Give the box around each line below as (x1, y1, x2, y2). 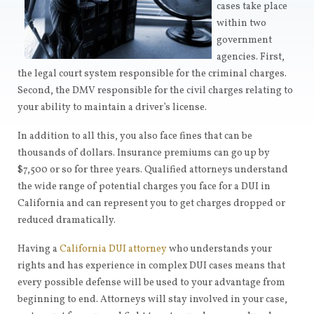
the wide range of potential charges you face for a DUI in (18, 180, 271, 193)
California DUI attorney (60, 243, 167, 256)
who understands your (167, 243, 272, 256)
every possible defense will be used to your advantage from (18, 276, 285, 289)
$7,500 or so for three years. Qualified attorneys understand (18, 163, 288, 177)
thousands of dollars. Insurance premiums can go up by (18, 146, 270, 160)
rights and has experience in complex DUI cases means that (18, 259, 285, 273)
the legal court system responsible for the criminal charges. (18, 67, 287, 81)
